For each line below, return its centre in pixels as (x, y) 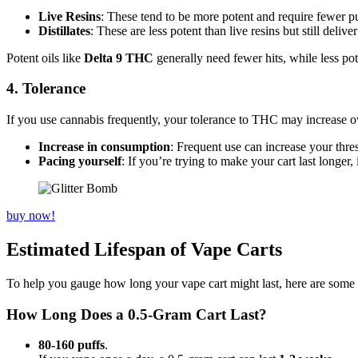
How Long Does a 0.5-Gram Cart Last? (137, 314)
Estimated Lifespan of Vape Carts (144, 249)
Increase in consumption (104, 147)
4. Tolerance (46, 89)
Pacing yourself (80, 161)
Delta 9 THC (119, 58)
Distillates (64, 30)
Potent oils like (45, 58)
